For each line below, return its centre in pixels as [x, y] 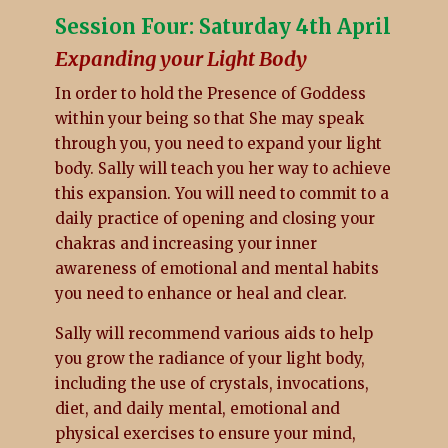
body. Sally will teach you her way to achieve [222, 168]
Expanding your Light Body [180, 58]
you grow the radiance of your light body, [209, 358]
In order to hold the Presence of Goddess [210, 93]
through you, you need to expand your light [218, 143]
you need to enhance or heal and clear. [200, 293]
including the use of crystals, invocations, [211, 383]
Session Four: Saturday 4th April [222, 26]
